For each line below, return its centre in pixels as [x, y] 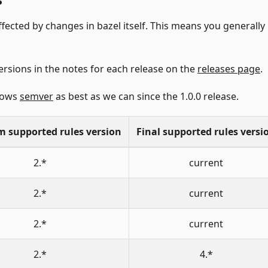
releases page [229, 68]
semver [36, 96]
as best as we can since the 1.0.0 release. [146, 96]
